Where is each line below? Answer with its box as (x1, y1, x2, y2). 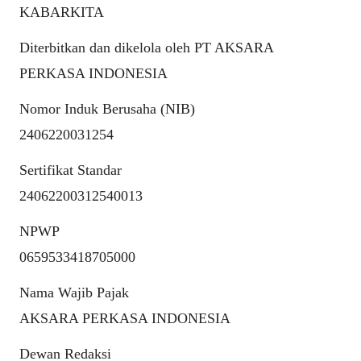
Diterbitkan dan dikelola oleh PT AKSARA (19, 39, 273, 56)
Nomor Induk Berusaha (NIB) (19, 101, 195, 118)
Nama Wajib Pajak (19, 284, 129, 301)
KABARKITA (19, 4, 104, 21)
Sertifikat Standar (19, 162, 122, 179)
